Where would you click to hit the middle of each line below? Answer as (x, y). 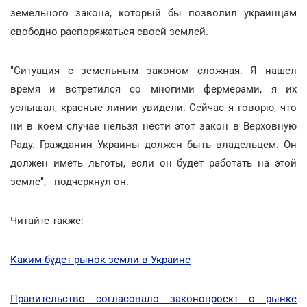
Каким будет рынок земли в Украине (100, 259)
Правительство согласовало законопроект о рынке (153, 298)
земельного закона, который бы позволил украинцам (153, 13)
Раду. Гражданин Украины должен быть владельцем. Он (153, 144)
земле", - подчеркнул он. (70, 181)
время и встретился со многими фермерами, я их (153, 89)
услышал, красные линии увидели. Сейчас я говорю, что (153, 107)
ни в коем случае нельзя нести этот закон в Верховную (153, 126)
